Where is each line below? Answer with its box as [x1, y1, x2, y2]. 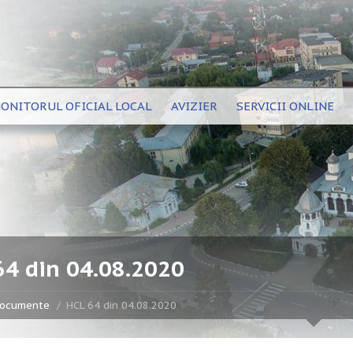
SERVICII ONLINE [236, 98, 334, 113]
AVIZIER [171, 98, 217, 113]
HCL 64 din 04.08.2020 [65, 299, 176, 312]
